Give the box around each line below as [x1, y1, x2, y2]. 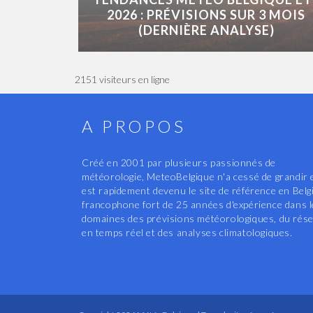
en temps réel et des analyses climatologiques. [82, 226, 293, 238]
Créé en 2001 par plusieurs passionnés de [82, 156, 277, 168]
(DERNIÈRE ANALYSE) [138, 22, 275, 38]
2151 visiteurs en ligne [75, 73, 170, 85]
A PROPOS [82, 116, 187, 136]
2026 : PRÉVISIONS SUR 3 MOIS [107, 7, 306, 22]
